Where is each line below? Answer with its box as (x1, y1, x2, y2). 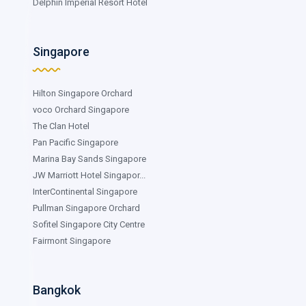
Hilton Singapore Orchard (33, 87, 133, 98)
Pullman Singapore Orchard (33, 202, 140, 213)
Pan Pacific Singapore (33, 137, 118, 148)
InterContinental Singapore (33, 186, 137, 197)
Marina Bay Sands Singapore (33, 153, 146, 164)
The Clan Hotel (33, 120, 89, 131)
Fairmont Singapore (33, 235, 111, 246)
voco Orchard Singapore (33, 104, 129, 115)
